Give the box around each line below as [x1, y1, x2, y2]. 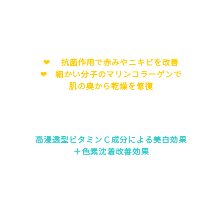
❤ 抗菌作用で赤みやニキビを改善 [43, 55, 179, 68]
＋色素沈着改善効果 [73, 145, 149, 157]
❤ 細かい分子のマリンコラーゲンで [40, 67, 182, 80]
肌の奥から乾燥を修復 [69, 79, 153, 92]
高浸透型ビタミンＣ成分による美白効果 [35, 133, 187, 145]
